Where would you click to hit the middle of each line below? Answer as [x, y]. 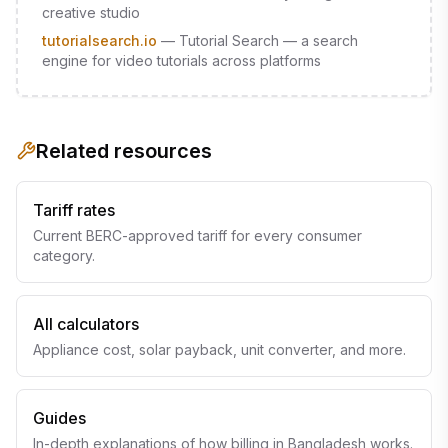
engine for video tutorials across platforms [181, 60]
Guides [59, 418]
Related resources [124, 151]
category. [64, 255]
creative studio [91, 12]
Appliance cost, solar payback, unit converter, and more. [219, 349]
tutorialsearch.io [99, 40]
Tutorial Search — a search [268, 40]
